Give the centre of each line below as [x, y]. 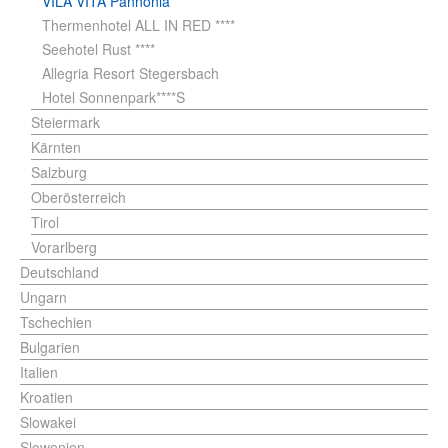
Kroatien [46, 397]
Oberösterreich [78, 197]
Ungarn [43, 297]
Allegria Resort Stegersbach [130, 73]
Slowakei [48, 422]
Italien [39, 372]
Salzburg [59, 172]
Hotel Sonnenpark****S [113, 97]
